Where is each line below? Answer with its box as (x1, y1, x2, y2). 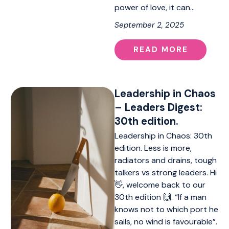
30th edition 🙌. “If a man (114, 192, 207, 203)
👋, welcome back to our (114, 179, 205, 191)
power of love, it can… (114, 2, 195, 13)
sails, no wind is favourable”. (114, 216, 217, 227)
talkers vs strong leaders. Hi (114, 167, 217, 178)
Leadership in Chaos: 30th (114, 130, 212, 142)
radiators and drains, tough (114, 155, 217, 166)
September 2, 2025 (114, 19, 184, 30)
